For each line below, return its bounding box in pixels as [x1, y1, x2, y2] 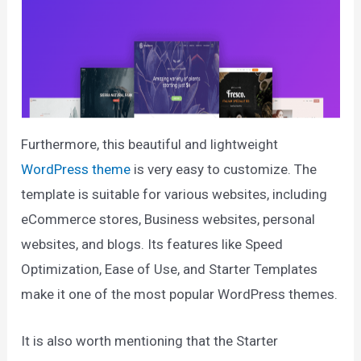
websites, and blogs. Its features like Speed [21, 235, 284, 252]
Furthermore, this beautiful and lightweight [21, 135, 279, 152]
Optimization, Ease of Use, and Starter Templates [21, 260, 318, 277]
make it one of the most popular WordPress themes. [21, 285, 338, 302]
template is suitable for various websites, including [21, 185, 328, 202]
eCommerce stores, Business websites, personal [21, 210, 316, 227]
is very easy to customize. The [131, 160, 317, 177]
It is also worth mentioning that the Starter [21, 332, 279, 349]
